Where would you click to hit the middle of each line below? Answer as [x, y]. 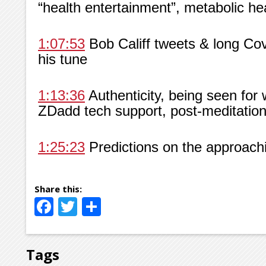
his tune [63, 59]
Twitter [109, 206]
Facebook [95, 206]
